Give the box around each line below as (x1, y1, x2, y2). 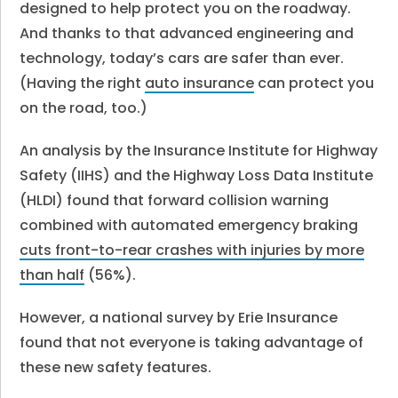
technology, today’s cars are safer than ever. (20, 48, 345, 68)
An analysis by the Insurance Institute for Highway (20, 140, 378, 161)
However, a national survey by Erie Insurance (20, 307, 338, 328)
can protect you (254, 73, 375, 93)
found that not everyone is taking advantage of (20, 332, 364, 353)
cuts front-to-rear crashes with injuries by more (20, 240, 365, 260)
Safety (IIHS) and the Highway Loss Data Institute (20, 165, 374, 186)
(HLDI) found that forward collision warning (20, 190, 330, 211)
